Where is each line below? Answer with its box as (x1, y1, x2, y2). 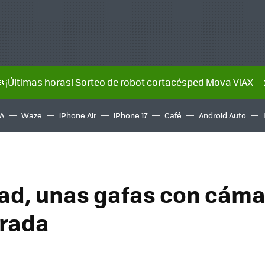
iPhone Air (59, 109, 96, 121)
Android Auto (199, 109, 246, 121)
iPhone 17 (114, 109, 147, 121)
